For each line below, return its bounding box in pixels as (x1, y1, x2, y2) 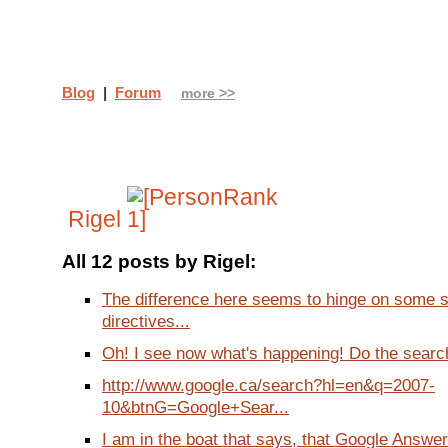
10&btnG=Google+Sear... (102, 397, 289, 418)
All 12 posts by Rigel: (62, 251, 256, 273)
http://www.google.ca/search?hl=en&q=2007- (102, 375, 435, 396)
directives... (102, 311, 190, 332)
